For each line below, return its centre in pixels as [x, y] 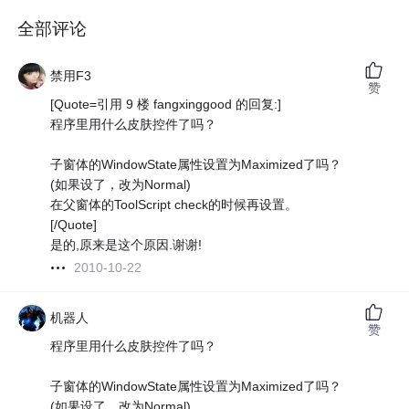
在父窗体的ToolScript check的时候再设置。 [174, 205]
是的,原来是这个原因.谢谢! [126, 245]
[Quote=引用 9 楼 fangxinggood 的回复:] [166, 105]
